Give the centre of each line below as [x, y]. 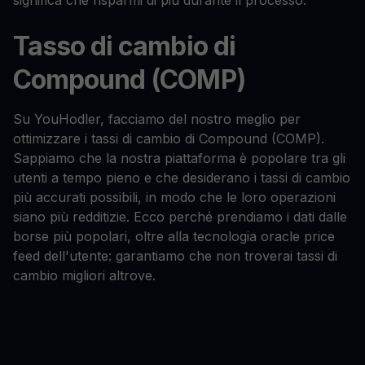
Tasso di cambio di [124, 46]
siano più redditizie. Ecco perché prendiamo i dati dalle [180, 217]
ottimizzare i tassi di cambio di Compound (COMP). [169, 139]
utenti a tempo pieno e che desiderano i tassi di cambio [182, 178]
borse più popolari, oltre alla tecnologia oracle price [174, 237]
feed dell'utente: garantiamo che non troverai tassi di [175, 256]
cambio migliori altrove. [84, 276]
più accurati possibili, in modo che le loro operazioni [174, 198]
